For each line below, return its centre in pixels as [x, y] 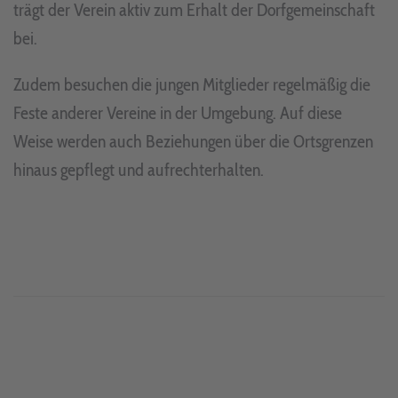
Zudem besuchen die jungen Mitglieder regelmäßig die [192, 84]
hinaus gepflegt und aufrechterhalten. [139, 169]
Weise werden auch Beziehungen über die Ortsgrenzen [193, 141]
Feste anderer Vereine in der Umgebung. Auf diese [178, 112]
